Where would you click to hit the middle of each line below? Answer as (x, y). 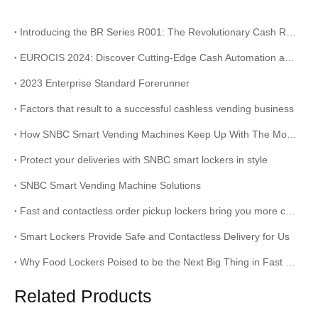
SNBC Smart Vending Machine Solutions (110, 185)
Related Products (83, 296)
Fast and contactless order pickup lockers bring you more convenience (290, 211)
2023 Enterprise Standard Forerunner (105, 83)
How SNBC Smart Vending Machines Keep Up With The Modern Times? (292, 134)
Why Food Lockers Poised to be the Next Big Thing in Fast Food (290, 262)
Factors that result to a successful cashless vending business (157, 109)
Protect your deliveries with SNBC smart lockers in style (144, 160)
